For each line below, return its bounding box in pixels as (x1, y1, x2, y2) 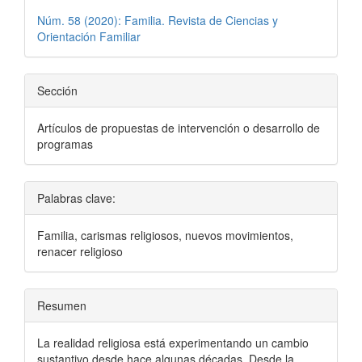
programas (37, 136, 93, 153)
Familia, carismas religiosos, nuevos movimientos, (37, 227, 293, 244)
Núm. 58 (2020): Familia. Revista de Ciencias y (37, 12, 278, 29)
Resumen (37, 297, 86, 314)
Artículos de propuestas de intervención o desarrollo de (37, 120, 320, 137)
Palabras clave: (37, 190, 116, 207)
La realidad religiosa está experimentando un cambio (37, 335, 309, 351)
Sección (37, 82, 78, 99)
